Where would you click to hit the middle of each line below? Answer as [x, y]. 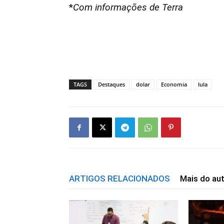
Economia [174, 84]
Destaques [111, 84]
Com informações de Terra [128, 7]
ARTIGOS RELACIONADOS [119, 178]
